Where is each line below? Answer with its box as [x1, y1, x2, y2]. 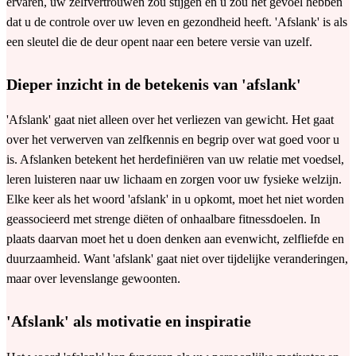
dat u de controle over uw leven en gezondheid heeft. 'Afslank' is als [6, 14, 347, 29]
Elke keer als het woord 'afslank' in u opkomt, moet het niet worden [6, 192, 344, 207]
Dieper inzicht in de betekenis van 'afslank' [6, 75, 301, 93]
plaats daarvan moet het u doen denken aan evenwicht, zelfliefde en [6, 232, 344, 246]
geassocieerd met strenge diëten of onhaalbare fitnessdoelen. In [6, 212, 320, 226]
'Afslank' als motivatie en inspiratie [6, 312, 251, 331]
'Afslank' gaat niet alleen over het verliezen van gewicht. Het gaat [6, 113, 334, 127]
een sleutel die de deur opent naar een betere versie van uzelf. [6, 34, 312, 48]
